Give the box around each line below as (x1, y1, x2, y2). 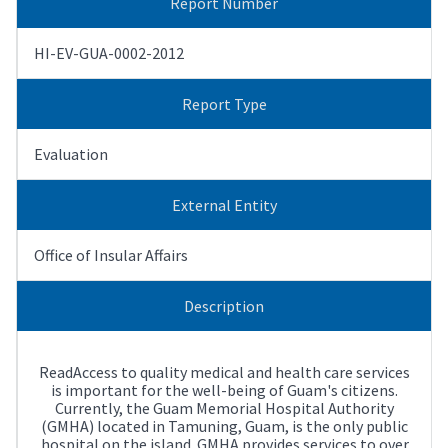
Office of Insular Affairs (34, 244, 188, 265)
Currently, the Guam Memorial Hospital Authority (55, 397, 394, 418)
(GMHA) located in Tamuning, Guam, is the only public (41, 415, 408, 436)
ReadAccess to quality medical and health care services (39, 361, 410, 382)
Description (184, 295, 264, 316)
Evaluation (34, 143, 108, 164)
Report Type (181, 93, 267, 114)
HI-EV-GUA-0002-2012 (34, 42, 184, 63)
